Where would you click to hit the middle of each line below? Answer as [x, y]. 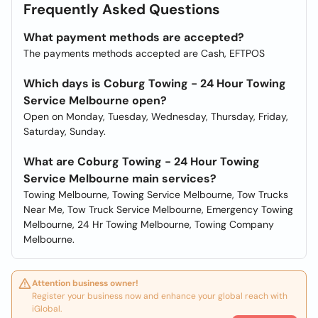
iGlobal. [47, 309]
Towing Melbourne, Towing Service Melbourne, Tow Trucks [156, 194]
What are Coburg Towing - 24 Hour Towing [142, 161]
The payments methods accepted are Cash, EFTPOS [144, 53]
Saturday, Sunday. [65, 131]
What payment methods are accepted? [134, 37]
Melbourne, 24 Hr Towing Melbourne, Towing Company [149, 224]
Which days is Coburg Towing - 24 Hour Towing [155, 83]
